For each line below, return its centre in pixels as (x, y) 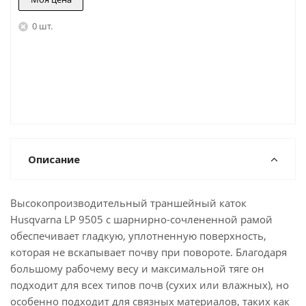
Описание (54, 159)
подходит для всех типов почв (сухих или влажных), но (150, 285)
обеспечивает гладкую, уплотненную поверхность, (138, 236)
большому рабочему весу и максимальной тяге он (137, 268)
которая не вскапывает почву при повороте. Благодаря (149, 252)
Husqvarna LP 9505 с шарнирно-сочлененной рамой (141, 219)
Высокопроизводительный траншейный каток (128, 203)
